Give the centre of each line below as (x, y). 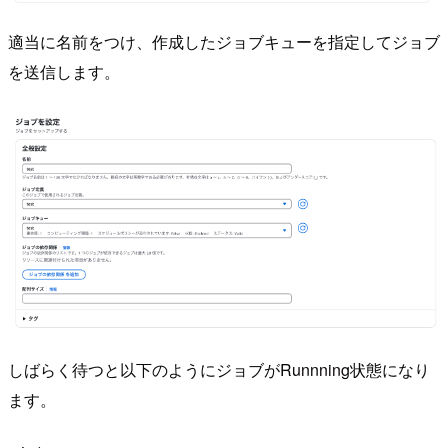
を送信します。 (64, 72)
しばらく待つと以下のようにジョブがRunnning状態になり (219, 369)
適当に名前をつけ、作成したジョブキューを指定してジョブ (224, 42)
